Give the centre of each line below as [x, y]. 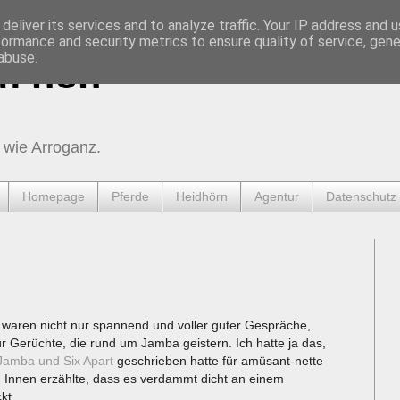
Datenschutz [361, 197]
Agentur [277, 197]
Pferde [130, 197]
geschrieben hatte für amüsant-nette [218, 360]
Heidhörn [202, 197]
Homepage [54, 197]
